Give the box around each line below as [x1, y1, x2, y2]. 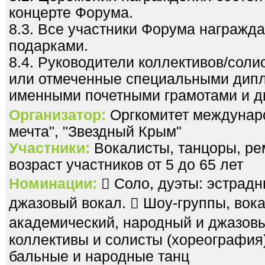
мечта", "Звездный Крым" [9, 124, 182, 140]
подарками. [9, 38, 88, 54]
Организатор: [9, 107, 106, 123]
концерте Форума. [9, 5, 133, 21]
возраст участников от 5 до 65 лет [9, 157, 243, 173]
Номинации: [9, 176, 97, 192]
